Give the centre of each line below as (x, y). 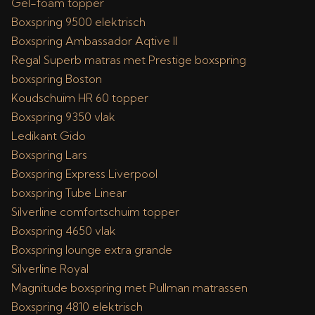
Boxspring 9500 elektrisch (78, 22)
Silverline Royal (50, 269)
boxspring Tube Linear (69, 193)
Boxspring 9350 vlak (63, 117)
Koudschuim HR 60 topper (80, 98)
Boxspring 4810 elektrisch (77, 307)
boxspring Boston (57, 79)
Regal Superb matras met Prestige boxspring (129, 60)
